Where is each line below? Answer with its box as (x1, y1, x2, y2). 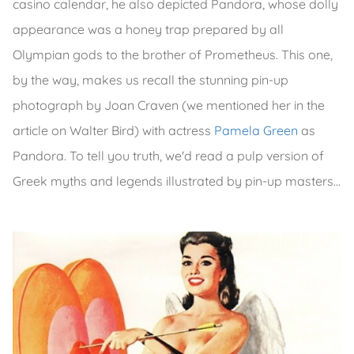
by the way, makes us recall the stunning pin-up (13, 71, 288, 88)
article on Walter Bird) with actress (13, 122, 214, 138)
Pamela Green (214, 122, 298, 138)
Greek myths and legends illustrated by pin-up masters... (13, 172, 341, 189)
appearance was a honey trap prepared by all (13, 21, 284, 37)
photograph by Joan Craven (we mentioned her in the (13, 96, 325, 113)
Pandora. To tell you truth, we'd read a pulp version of (13, 147, 324, 164)
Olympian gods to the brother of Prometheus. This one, (13, 46, 333, 62)
